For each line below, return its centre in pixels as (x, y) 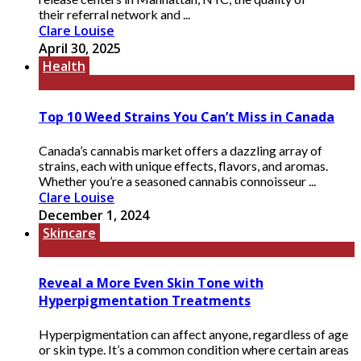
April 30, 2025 (80, 49)
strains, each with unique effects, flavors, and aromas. (183, 165)
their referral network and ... (114, 15)
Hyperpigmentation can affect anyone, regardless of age (193, 334)
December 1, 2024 (94, 215)
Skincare (69, 232)
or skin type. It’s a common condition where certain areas (194, 350)
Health (64, 66)
